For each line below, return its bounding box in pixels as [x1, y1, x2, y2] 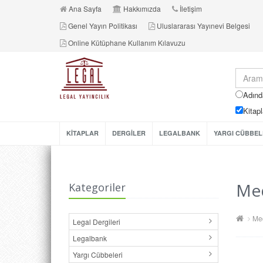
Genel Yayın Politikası [68, 21, 137, 31]
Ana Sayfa [69, 4, 102, 14]
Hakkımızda [123, 4, 161, 14]
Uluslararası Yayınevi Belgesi [157, 21, 250, 31]
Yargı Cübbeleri [73, 249, 123, 259]
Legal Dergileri [73, 217, 120, 227]
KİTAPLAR [66, 129, 99, 137]
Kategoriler [69, 180, 126, 194]
